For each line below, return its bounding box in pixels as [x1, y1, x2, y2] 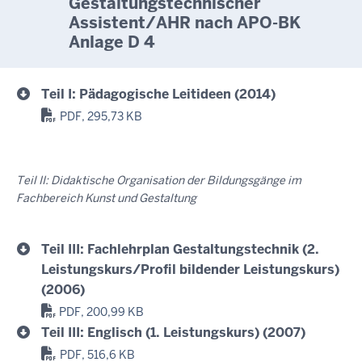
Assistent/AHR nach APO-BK [69, 11, 301, 33]
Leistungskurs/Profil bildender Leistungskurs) [41, 260, 339, 278]
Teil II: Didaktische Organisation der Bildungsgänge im [16, 172, 301, 187]
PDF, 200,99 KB [59, 304, 145, 319]
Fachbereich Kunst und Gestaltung [16, 190, 196, 205]
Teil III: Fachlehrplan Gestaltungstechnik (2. [41, 240, 319, 258]
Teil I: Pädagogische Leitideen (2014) [41, 85, 276, 103]
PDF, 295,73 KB [59, 108, 142, 124]
